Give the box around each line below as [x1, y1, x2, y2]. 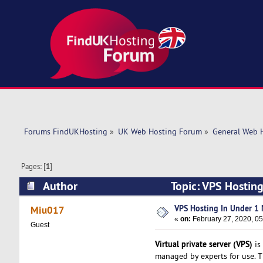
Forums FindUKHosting [23, 126, 107, 137]
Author [42, 178, 77, 194]
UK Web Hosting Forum [117, 126, 202, 137]
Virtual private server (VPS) [154, 238, 252, 249]
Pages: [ [21, 161, 46, 171]
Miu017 [31, 203, 65, 217]
